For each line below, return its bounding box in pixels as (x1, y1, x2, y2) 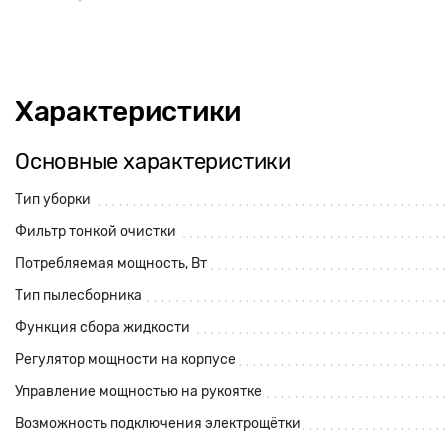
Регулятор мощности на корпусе (15, 351, 236, 368)
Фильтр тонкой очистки (15, 223, 176, 240)
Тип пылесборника (15, 287, 142, 304)
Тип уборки (15, 191, 91, 208)
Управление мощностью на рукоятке (15, 383, 262, 400)
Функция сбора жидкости (15, 319, 190, 336)
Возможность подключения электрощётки (15, 415, 301, 432)
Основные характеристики (15, 148, 291, 175)
